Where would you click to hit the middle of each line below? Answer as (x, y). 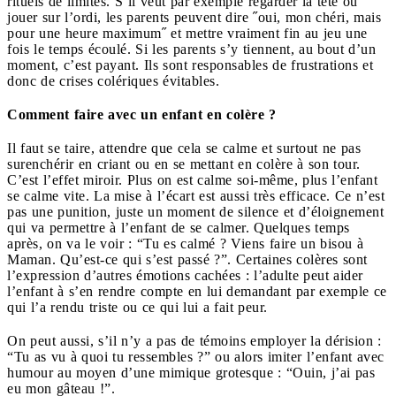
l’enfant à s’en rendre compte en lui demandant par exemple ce (197, 291)
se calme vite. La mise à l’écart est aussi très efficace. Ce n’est (196, 195)
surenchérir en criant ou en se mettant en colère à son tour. (184, 164)
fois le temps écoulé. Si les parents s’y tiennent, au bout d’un (191, 49)
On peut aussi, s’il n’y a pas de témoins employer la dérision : (194, 340)
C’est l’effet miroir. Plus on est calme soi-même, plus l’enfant (192, 179)
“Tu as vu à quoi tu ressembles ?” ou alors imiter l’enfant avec (196, 356)
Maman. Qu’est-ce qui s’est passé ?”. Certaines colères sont (187, 259)
